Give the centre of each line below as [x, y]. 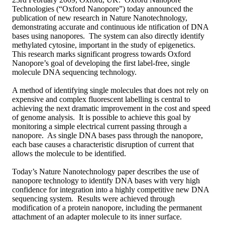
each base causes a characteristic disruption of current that [103, 144]
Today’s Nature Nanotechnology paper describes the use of [105, 171]
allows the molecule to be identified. [69, 153]
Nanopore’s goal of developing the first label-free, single [101, 63]
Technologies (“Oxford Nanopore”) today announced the [102, 9]
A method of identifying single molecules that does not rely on [110, 90]
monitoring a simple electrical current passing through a [99, 126]
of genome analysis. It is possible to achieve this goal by [101, 117]
